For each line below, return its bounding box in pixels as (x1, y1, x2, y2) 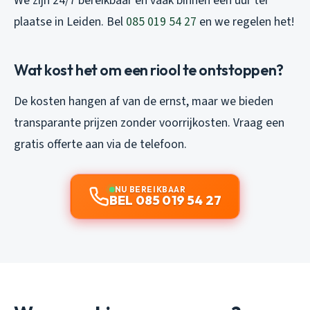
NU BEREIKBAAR (114, 183, 186, 194)
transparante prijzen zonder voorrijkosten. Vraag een (14, 113, 284, 131)
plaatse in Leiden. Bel (14, 12, 126, 30)
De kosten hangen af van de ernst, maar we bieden (14, 92, 273, 110)
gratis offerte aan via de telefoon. (14, 135, 187, 153)
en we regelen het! (197, 12, 294, 30)
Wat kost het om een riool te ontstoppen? (14, 60, 284, 80)
